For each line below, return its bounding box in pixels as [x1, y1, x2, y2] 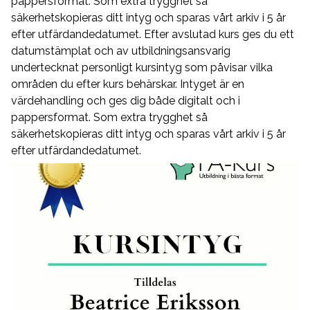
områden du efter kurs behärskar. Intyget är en [11, 77, 244, 91]
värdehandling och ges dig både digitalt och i [11, 93, 240, 107]
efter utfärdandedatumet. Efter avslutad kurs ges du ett [11, 27, 294, 41]
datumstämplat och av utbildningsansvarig [11, 44, 230, 57]
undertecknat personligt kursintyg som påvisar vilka [11, 60, 273, 74]
